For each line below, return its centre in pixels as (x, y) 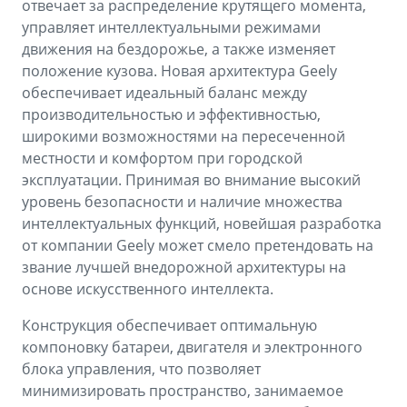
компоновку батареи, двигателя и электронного (192, 347)
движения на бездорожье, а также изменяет (179, 50)
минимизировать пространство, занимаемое (183, 391)
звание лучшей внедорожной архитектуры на (184, 268)
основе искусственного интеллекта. (148, 289)
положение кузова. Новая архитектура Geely (179, 71)
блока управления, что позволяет (141, 369)
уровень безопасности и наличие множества (182, 202)
